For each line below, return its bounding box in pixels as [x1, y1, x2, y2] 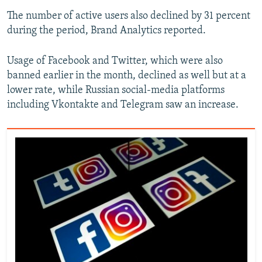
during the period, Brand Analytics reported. [7, 25, 206, 37]
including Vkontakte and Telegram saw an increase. [7, 99, 239, 111]
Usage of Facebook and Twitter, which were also [7, 56, 223, 67]
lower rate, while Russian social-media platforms [7, 85, 225, 96]
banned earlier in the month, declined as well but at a [7, 70, 246, 82]
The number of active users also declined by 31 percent [7, 11, 250, 22]
